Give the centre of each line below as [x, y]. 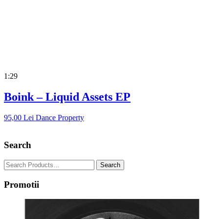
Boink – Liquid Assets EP [67, 97]
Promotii [22, 184]
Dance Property [60, 117]
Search [18, 145]
